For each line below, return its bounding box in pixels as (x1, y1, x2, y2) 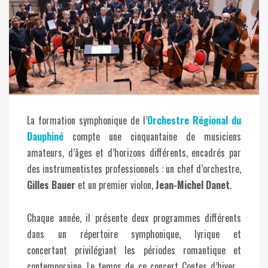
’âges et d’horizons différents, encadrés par (72, 145, 242, 160)
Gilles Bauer (27, 178, 75, 193)
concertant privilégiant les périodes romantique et (27, 243, 241, 258)
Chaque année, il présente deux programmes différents (27, 211, 241, 226)
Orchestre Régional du (147, 113, 241, 128)
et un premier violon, (75, 178, 156, 193)
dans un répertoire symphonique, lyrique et (27, 227, 241, 242)
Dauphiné (27, 129, 63, 144)
